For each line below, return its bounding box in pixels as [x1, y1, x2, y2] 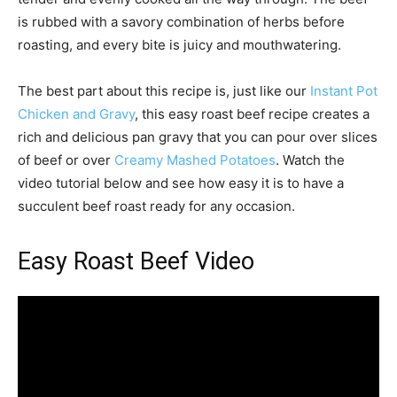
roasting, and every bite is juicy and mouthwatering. [18, 36, 341, 54]
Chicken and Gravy [18, 105, 135, 123]
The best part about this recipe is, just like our [18, 82, 310, 100]
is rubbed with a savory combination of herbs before [18, 13, 345, 31]
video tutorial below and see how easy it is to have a [18, 175, 344, 192]
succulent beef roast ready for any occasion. [18, 198, 295, 215]
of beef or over [18, 152, 114, 169]
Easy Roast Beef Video [18, 247, 254, 276]
